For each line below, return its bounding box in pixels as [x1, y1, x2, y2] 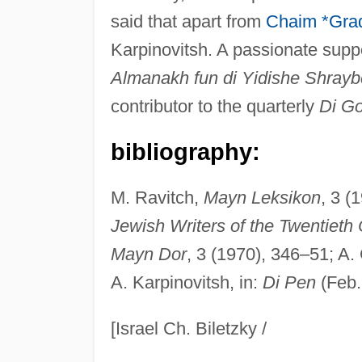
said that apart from [110, 11, 266, 32]
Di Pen [262, 271, 316, 293]
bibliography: [110, 138, 260, 165]
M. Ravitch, [110, 187, 204, 208]
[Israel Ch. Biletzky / [110, 318, 267, 339]
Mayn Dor [110, 243, 187, 264]
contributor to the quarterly [110, 95, 319, 116]
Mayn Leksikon [203, 187, 321, 208]
